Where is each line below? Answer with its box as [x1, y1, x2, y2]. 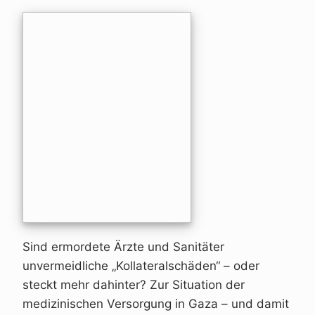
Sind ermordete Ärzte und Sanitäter [22, 240, 224, 255]
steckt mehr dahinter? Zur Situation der [22, 278, 245, 292]
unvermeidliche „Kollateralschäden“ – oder [22, 259, 259, 274]
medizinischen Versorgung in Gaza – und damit [22, 297, 289, 311]
